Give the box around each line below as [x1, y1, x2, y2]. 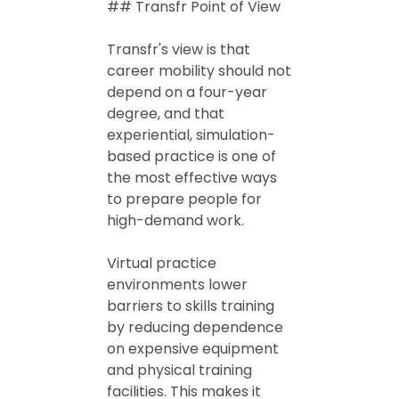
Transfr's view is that [107, 39, 250, 60]
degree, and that [107, 103, 224, 124]
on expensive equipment [107, 338, 279, 359]
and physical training [107, 360, 252, 380]
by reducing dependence [107, 317, 283, 338]
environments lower [107, 274, 248, 295]
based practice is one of [107, 146, 276, 167]
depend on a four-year [107, 82, 267, 102]
